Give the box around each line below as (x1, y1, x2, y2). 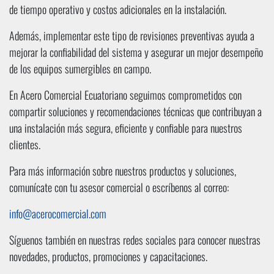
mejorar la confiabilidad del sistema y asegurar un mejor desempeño (9, 44, 263, 61)
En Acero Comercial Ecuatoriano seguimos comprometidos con (9, 87, 242, 103)
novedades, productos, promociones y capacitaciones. (9, 248, 207, 265)
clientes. (9, 136, 40, 153)
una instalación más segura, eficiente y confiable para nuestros (9, 120, 242, 136)
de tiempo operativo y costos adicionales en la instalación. (9, 1, 226, 18)
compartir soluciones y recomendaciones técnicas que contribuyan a (9, 103, 262, 120)
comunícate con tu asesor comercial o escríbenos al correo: (9, 179, 229, 196)
